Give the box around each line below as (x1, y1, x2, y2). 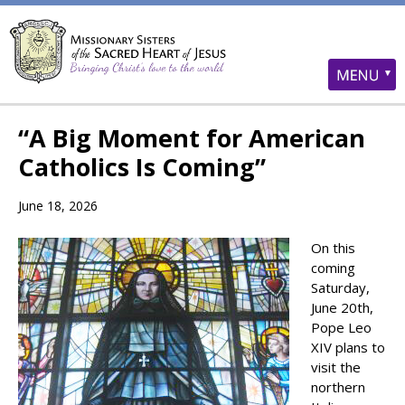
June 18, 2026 (18, 197, 98, 214)
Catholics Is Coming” (18, 150, 266, 184)
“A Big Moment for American (18, 121, 365, 155)
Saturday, (311, 278, 370, 297)
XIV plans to (311, 338, 385, 356)
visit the (311, 358, 361, 376)
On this (311, 239, 355, 257)
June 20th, (311, 298, 373, 316)
